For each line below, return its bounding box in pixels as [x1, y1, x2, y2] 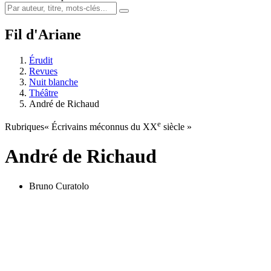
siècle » [161, 121, 192, 132]
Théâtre [29, 87, 58, 98]
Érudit [29, 54, 53, 65]
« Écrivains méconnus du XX [44, 121, 157, 132]
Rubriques [5, 121, 44, 132]
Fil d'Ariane [5, 26, 81, 42]
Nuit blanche [29, 76, 78, 87]
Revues [29, 65, 57, 76]
